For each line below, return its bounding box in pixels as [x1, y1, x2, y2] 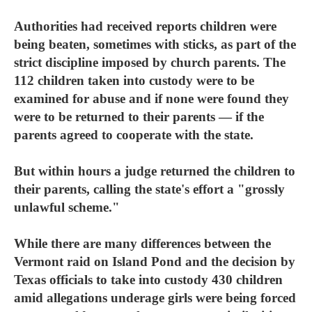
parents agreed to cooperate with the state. [14, 127, 253, 142]
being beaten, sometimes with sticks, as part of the [14, 37, 296, 52]
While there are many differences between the [14, 236, 271, 251]
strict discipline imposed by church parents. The [14, 55, 286, 70]
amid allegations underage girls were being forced [14, 290, 296, 305]
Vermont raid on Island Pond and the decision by [14, 254, 295, 269]
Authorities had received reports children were [14, 19, 276, 33]
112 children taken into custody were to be [14, 73, 254, 88]
